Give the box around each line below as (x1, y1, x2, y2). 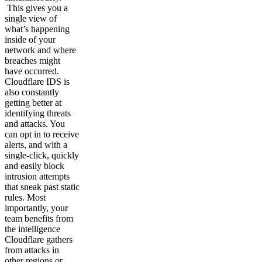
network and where (5, 45, 76, 56)
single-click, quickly (5, 150, 79, 161)
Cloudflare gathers (5, 235, 73, 245)
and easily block (5, 161, 64, 171)
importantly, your (5, 203, 68, 213)
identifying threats (5, 108, 71, 119)
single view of (5, 13, 57, 24)
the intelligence (5, 224, 60, 235)
